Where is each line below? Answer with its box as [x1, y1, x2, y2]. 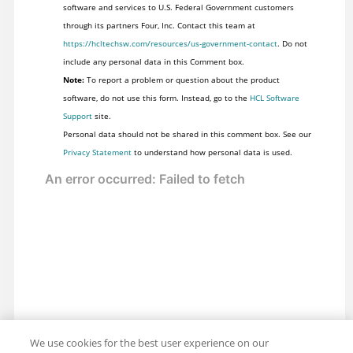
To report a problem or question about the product [84, 74, 280, 86]
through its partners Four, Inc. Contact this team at [62, 20, 255, 32]
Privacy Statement [62, 147, 132, 158]
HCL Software [249, 92, 299, 104]
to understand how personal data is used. [131, 147, 292, 158]
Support [62, 110, 92, 122]
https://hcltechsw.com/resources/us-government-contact [62, 38, 277, 50]
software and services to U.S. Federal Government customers [62, 2, 294, 13]
